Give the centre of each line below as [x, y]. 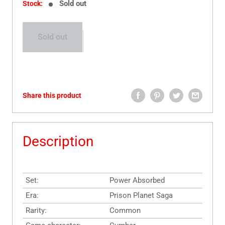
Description [58, 142]
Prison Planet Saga [141, 196]
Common [125, 211]
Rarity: [36, 211]
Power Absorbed [137, 181]
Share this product [52, 96]
